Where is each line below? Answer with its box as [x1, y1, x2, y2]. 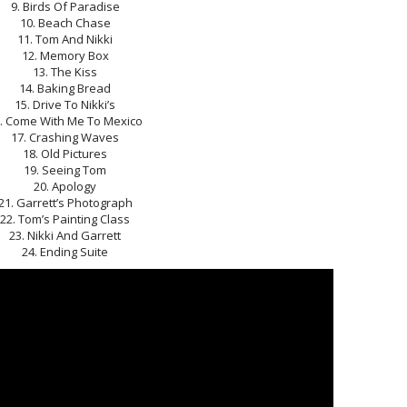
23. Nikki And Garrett [9, 227, 121, 243]
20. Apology [34, 178, 96, 194]
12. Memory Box [21, 47, 109, 64]
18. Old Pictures [23, 145, 107, 162]
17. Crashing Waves [11, 129, 119, 145]
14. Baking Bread [19, 80, 111, 96]
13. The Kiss [33, 64, 97, 80]
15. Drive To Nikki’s [15, 96, 115, 113]
